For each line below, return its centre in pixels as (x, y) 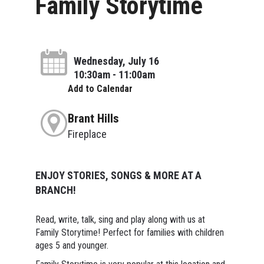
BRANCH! (55, 190)
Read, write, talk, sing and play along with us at (120, 219)
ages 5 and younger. (72, 245)
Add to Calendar (100, 88)
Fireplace (87, 134)
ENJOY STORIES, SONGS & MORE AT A (118, 175)
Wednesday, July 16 (116, 61)
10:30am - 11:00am (114, 74)
